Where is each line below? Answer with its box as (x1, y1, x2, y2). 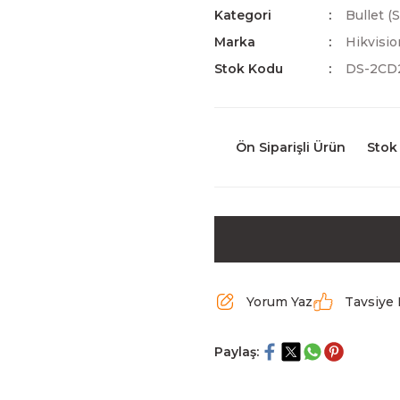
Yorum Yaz (246, 294, 312, 310)
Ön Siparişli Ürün (236, 139, 346, 155)
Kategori (214, 7, 271, 23)
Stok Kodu (214, 61, 283, 77)
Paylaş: (214, 344, 259, 360)
